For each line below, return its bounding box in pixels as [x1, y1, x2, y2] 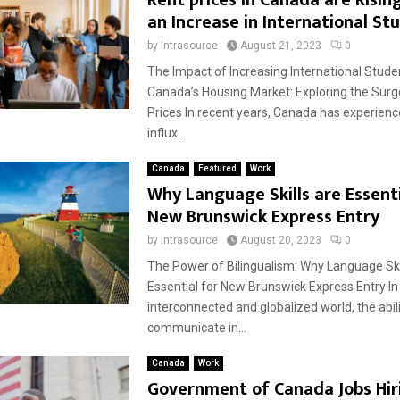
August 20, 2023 [239, 234, 321, 246]
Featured [197, 163, 237, 173]
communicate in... [146, 321, 246, 335]
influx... [146, 126, 186, 140]
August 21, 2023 [239, 39, 321, 52]
